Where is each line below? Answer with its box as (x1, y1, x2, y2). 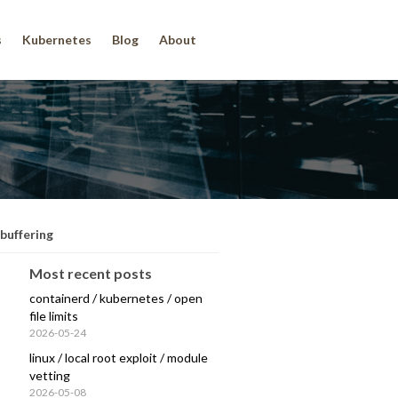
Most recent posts (29, 265, 153, 283)
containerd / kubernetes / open (29, 291, 203, 306)
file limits (29, 308, 79, 324)
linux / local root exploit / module (29, 350, 209, 366)
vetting (29, 368, 71, 384)
